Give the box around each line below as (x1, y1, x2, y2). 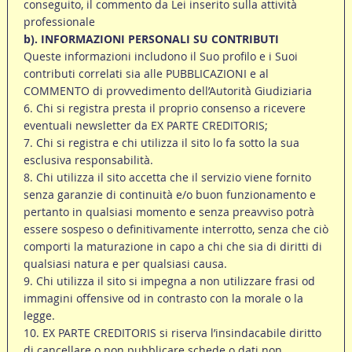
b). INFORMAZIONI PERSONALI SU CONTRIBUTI (23, 31, 279, 47)
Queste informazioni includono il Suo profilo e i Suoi (23, 49, 298, 64)
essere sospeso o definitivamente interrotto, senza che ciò (23, 222, 328, 237)
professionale (23, 14, 95, 30)
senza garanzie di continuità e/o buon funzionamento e (23, 187, 316, 203)
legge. (23, 308, 55, 324)
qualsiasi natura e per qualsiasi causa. (23, 256, 227, 272)
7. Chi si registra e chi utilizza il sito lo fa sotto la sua (23, 135, 299, 151)
